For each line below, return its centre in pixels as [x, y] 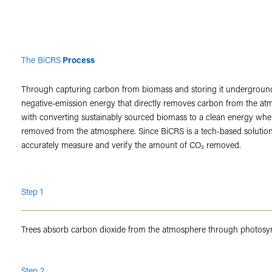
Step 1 [32, 191]
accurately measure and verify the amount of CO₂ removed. [131, 144]
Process [78, 59]
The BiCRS [41, 59]
